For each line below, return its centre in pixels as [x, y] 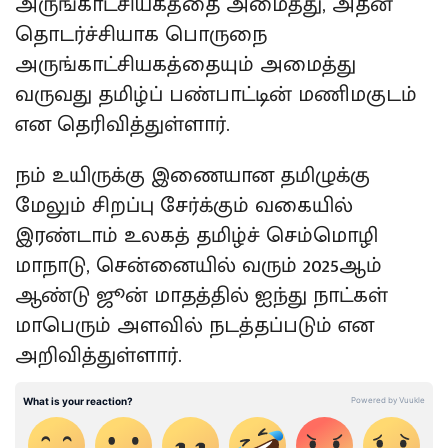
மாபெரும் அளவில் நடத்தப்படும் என [194, 326]
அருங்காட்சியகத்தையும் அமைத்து [185, 64]
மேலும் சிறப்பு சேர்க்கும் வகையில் [184, 206]
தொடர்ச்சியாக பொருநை [141, 34]
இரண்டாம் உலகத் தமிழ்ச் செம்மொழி [196, 236]
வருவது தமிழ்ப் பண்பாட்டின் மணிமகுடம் [216, 94]
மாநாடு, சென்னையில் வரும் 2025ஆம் [198, 266]
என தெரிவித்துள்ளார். [122, 124]
